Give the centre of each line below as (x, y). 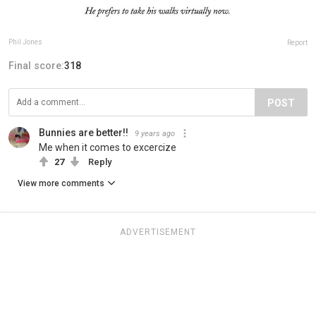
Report (297, 42)
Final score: (36, 65)
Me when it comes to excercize (108, 147)
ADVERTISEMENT (158, 232)
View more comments (61, 183)
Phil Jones (25, 42)
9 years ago (155, 133)
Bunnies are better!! (84, 132)
